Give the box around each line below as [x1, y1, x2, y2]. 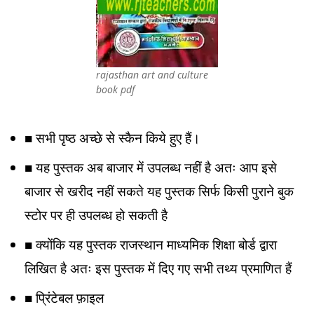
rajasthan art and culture [96, 68, 208, 81]
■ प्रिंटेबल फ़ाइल [25, 289, 104, 307]
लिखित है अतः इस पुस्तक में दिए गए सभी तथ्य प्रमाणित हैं [25, 259, 292, 278]
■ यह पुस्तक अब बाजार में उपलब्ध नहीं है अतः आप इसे [25, 158, 277, 177]
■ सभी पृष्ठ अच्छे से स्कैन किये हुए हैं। [25, 129, 200, 147]
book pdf [96, 83, 135, 96]
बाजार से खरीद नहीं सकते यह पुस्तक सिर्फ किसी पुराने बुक [25, 182, 294, 200]
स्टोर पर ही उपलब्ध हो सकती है [25, 206, 168, 224]
